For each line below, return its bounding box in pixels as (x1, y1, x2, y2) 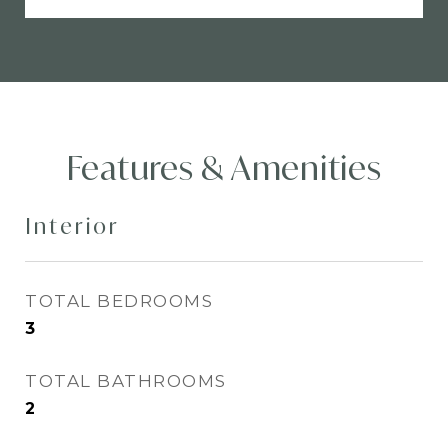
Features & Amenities (66, 147, 382, 189)
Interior (25, 212, 120, 240)
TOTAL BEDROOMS (25, 291, 213, 311)
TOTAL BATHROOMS (25, 371, 227, 391)
